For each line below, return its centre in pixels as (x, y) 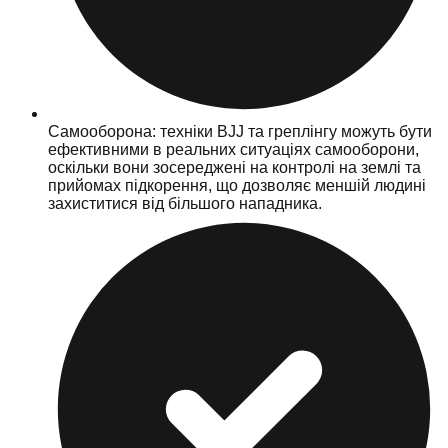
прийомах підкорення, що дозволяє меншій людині (237, 185)
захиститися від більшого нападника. (185, 203)
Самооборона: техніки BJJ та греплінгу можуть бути (240, 131)
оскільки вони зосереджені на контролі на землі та (234, 167)
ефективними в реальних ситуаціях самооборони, (233, 149)
